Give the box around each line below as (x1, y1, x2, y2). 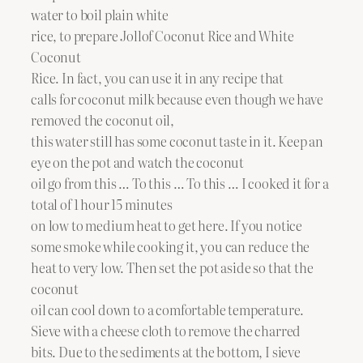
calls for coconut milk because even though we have (31, 88, 323, 109)
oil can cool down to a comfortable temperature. (31, 299, 305, 319)
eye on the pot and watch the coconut (31, 152, 245, 172)
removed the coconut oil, (31, 109, 175, 130)
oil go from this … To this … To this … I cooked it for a (31, 173, 329, 193)
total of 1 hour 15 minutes (31, 194, 173, 214)
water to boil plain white (31, 4, 169, 24)
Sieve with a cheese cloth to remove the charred (31, 320, 301, 340)
